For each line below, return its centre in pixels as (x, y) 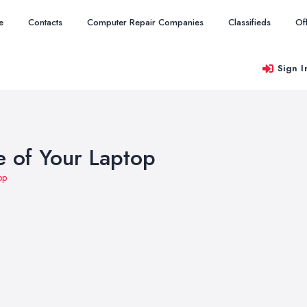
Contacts (45, 22)
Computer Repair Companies (145, 22)
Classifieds (249, 22)
